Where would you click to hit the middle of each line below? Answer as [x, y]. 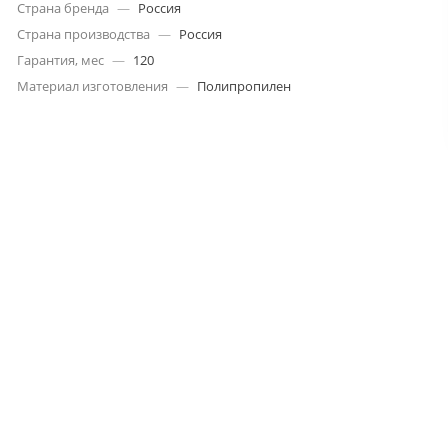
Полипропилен [244, 85]
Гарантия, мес [61, 59]
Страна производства [84, 33]
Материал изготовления [93, 85]
